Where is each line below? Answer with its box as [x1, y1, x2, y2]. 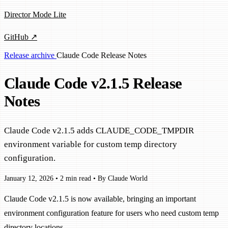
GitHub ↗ [4, 33, 37, 42]
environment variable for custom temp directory [4, 139, 177, 149]
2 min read [60, 175, 91, 183]
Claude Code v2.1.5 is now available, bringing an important [4, 194, 196, 204]
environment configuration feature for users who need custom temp [4, 209, 219, 218]
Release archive [4, 50, 56, 60]
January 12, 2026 [4, 175, 53, 183]
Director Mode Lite [4, 10, 66, 19]
